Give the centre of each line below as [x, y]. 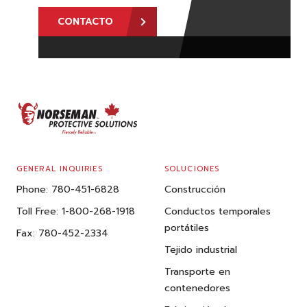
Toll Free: [37, 212]
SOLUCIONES [192, 169]
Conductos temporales [218, 212]
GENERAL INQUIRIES [60, 169]
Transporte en [197, 272]
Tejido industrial [201, 250]
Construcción [195, 190]
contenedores [197, 288]
